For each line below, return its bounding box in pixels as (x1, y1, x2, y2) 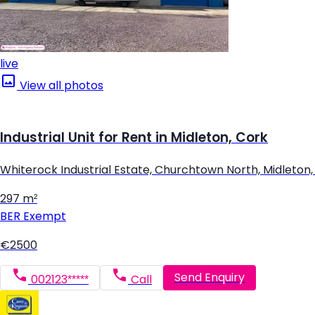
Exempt (20, 210, 66, 222)
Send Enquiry (174, 271, 245, 284)
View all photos (17, 79, 103, 92)
